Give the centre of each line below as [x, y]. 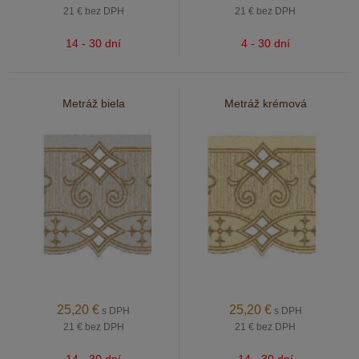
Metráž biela [93, 103]
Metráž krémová [265, 103]
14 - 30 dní [93, 43]
